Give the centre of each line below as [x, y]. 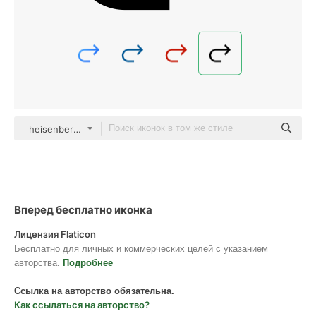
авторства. [38, 262]
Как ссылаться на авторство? [82, 305]
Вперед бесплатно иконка [83, 210]
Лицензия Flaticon [55, 234]
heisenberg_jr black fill [78, 129]
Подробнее [88, 262]
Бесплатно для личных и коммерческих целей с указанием [141, 248]
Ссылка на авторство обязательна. [94, 290]
